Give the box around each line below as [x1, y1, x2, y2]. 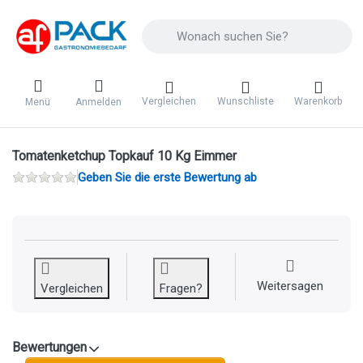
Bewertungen [12, 339, 87, 355]
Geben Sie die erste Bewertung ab [78, 169, 257, 185]
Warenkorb [294, 95, 343, 107]
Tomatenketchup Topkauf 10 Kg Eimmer [12, 147, 237, 164]
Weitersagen [257, 278, 324, 293]
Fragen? [159, 280, 203, 296]
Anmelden [75, 96, 122, 109]
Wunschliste [216, 95, 274, 107]
